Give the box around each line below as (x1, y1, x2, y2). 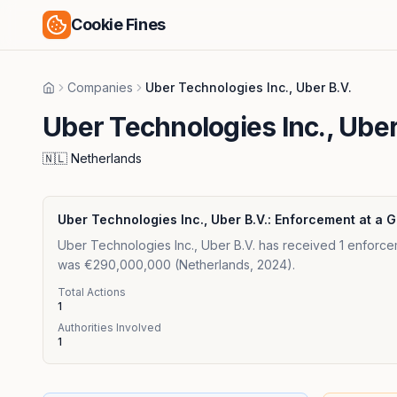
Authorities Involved (58, 321, 161, 334)
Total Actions (58, 285, 126, 299)
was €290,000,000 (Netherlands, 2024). (58, 257, 295, 272)
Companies (67, 80, 133, 95)
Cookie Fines (71, 15, 166, 34)
